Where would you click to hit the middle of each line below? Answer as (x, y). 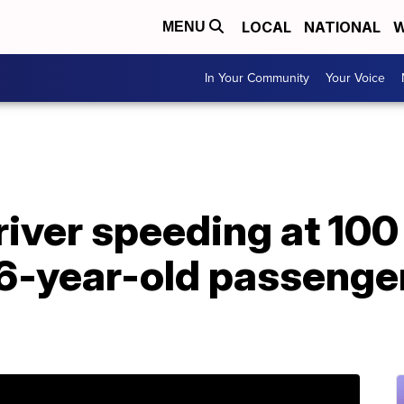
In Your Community (257, 78)
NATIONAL (342, 27)
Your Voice (355, 78)
